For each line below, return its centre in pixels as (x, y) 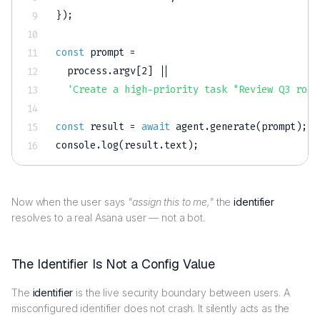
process (82, 71)
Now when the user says (70, 202)
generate (233, 127)
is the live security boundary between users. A (181, 293)
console (76, 146)
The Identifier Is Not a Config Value (113, 264)
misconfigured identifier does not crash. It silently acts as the (151, 309)
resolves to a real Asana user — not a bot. (108, 218)
